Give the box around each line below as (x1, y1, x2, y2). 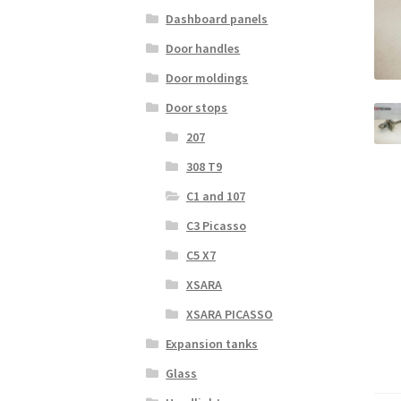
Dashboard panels (166, 10, 269, 27)
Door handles (166, 39, 241, 56)
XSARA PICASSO (185, 305, 273, 322)
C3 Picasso (185, 217, 246, 234)
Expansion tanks (166, 335, 259, 352)
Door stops (166, 98, 228, 115)
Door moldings (166, 69, 249, 86)
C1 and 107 (185, 187, 245, 204)
